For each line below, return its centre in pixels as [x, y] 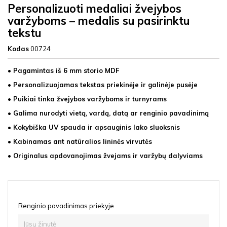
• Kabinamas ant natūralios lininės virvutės [80, 141]
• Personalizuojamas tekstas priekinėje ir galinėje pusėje [103, 85]
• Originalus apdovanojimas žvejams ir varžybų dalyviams [105, 156]
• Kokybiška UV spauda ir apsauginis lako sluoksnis [94, 127]
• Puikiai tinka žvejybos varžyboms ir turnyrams [87, 99]
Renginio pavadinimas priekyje [66, 206]
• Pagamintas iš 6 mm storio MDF [63, 70]
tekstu [24, 33]
